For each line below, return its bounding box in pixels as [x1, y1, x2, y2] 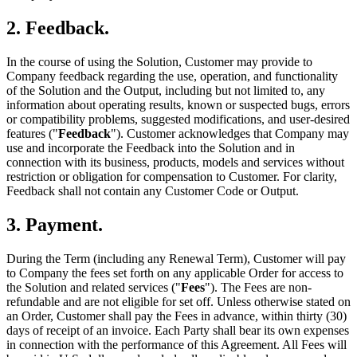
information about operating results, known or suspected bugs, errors [6, 97, 350, 112]
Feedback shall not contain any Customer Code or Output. [6, 183, 299, 198]
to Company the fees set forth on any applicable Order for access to [6, 265, 343, 280]
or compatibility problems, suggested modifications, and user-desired [6, 112, 350, 126]
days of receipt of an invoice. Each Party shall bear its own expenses [6, 323, 349, 337]
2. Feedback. [6, 17, 109, 38]
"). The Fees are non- [205, 280, 312, 294]
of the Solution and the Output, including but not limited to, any [6, 83, 325, 97]
